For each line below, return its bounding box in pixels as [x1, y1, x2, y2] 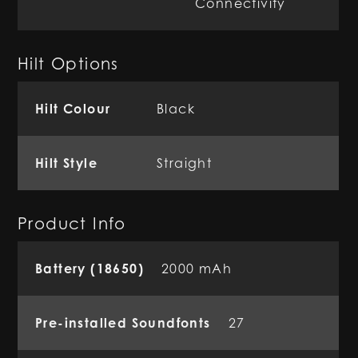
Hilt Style [35, 155, 97, 171]
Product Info [18, 214, 126, 233]
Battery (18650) [35, 261, 144, 276]
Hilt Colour [35, 101, 111, 117]
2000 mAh [161, 261, 233, 276]
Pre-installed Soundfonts [35, 315, 211, 331]
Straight [157, 155, 213, 171]
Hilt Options [18, 54, 119, 74]
